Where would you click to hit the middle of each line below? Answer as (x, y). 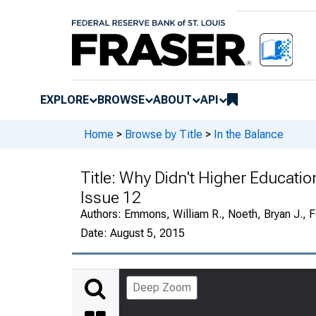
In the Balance (249, 135)
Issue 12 (111, 197)
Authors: (102, 214)
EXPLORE (65, 99)
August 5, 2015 (147, 233)
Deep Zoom (162, 287)
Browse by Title (164, 135)
